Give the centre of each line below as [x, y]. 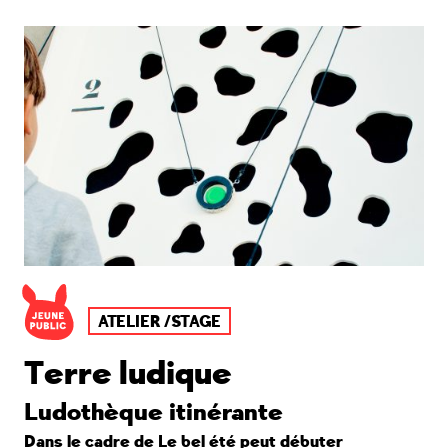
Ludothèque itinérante [153, 412]
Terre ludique [128, 373]
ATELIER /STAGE [159, 321]
